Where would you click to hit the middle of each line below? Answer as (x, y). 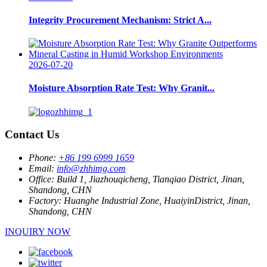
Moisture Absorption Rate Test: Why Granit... (122, 88)
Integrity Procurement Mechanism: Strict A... (120, 20)
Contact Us (32, 135)
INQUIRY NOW (38, 232)
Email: (41, 169)
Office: (41, 179)
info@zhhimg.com (91, 169)
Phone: (42, 158)
